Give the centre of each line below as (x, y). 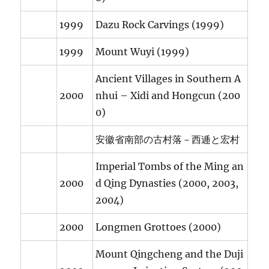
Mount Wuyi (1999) (143, 52)
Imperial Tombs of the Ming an (170, 167)
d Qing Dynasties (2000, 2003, (167, 183)
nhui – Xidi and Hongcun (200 (168, 96)
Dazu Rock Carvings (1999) (160, 25)
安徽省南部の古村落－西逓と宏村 (168, 140)
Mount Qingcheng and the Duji (170, 254)
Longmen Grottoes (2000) (159, 227)
